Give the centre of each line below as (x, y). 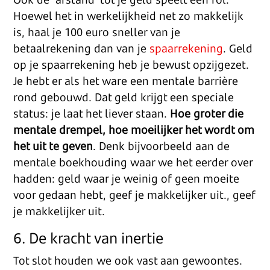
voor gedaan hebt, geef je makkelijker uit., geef (135, 195)
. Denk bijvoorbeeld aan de (162, 146)
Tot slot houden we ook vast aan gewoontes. (128, 260)
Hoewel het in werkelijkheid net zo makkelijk (129, 16)
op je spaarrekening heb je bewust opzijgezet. (131, 64)
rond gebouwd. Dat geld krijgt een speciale (124, 97)
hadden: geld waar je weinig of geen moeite (127, 178)
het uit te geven (53, 146)
